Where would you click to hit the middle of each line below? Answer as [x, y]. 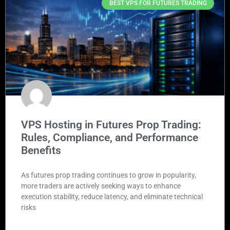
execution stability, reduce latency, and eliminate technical [112, 197]
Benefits [41, 150]
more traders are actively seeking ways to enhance [101, 186]
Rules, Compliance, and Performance [110, 138]
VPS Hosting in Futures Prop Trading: [111, 125]
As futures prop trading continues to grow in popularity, [109, 175]
